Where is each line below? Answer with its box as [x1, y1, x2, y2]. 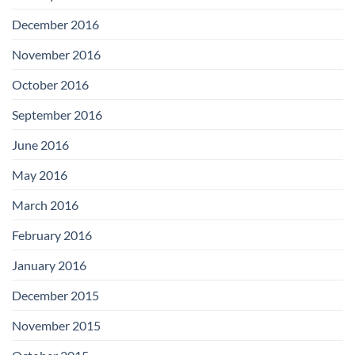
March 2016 [12, 197, 78, 212]
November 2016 [12, 46, 101, 62]
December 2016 [12, 16, 99, 32]
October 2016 [12, 76, 89, 92]
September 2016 [12, 106, 102, 122]
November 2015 [12, 317, 101, 333]
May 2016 [12, 166, 67, 182]
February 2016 [12, 227, 92, 242]
